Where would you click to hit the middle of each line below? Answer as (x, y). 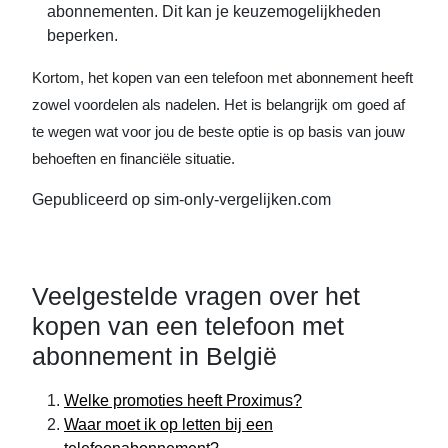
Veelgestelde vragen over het (196, 296)
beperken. (82, 35)
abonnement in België (154, 356)
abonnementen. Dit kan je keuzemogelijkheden (214, 11)
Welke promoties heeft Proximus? (183, 400)
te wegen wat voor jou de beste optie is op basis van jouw (218, 131)
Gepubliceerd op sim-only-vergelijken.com (181, 199)
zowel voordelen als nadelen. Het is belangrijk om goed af (218, 104)
